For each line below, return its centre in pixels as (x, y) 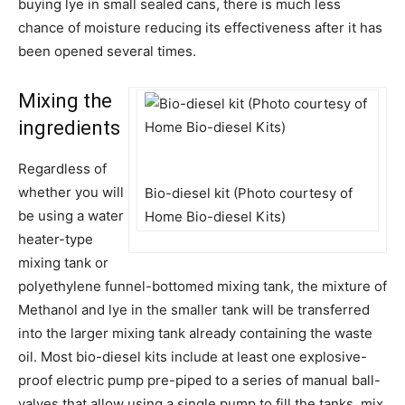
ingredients (69, 127)
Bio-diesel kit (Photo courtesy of (249, 193)
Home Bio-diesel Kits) (215, 216)
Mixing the (65, 100)
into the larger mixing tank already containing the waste (195, 333)
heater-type (56, 239)
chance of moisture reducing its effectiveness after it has (200, 27)
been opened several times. (107, 51)
